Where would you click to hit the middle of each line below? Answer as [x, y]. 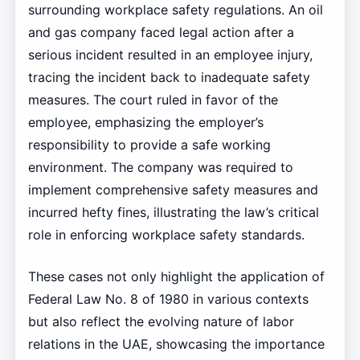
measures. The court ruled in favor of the [153, 100]
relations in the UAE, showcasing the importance [176, 344]
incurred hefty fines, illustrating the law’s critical [173, 213]
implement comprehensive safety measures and [173, 190]
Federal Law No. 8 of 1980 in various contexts [168, 299]
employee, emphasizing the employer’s [145, 123]
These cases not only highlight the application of [176, 277]
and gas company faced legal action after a [161, 33]
